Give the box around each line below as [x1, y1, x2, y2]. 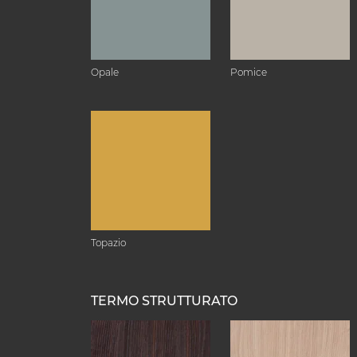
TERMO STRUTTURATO [91, 293, 237, 308]
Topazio [91, 237, 126, 249]
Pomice [230, 66, 267, 78]
